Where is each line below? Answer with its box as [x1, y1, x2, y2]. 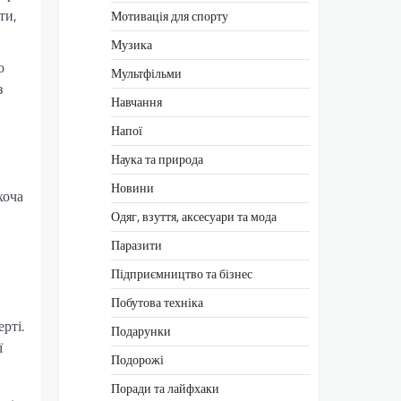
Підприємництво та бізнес [111, 263, 252, 284]
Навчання [111, 91, 162, 112]
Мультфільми [111, 63, 182, 83]
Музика [111, 34, 152, 55]
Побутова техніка [111, 292, 203, 312]
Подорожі [111, 349, 164, 370]
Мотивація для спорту [111, 5, 228, 26]
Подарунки [111, 320, 171, 341]
